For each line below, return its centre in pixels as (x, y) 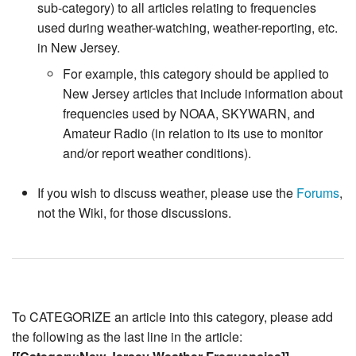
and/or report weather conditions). (157, 153)
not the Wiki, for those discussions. (134, 213)
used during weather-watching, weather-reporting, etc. (188, 28)
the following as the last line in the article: (127, 337)
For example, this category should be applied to (196, 74)
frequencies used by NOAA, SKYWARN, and (189, 114)
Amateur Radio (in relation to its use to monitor (193, 133)
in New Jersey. (79, 48)
